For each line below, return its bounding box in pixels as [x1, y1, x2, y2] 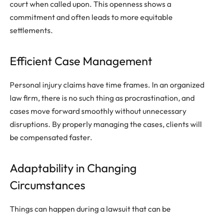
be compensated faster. [10, 132, 92, 142]
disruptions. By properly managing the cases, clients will [10, 119, 202, 129]
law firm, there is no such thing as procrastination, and [10, 92, 195, 103]
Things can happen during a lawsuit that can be [10, 203, 171, 214]
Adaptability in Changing [10, 161, 137, 176]
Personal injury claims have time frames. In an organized [10, 79, 204, 90]
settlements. [10, 25, 53, 35]
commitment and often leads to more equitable [10, 12, 173, 22]
